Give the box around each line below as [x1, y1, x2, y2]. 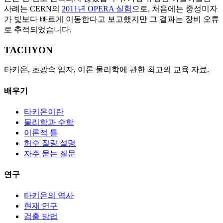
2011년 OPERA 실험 [62, 4, 132, 13]
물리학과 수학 [24, 117, 74, 126]
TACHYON [4, 44, 53, 55]
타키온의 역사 [24, 191, 74, 200]
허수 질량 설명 [24, 138, 76, 147]
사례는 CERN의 [4, 4, 62, 13]
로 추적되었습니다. [4, 25, 72, 34]
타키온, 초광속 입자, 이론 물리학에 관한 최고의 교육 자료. [4, 65, 209, 74]
